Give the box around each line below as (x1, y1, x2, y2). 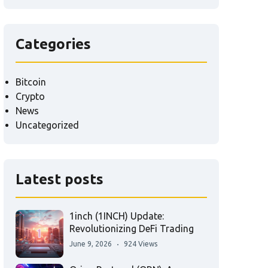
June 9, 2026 (69, 240, 112, 248)
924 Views (124, 240, 157, 248)
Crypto (16, 91, 45, 102)
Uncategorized (16, 120, 79, 130)
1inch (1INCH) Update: (69, 211, 164, 221)
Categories (16, 36, 91, 52)
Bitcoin (16, 77, 46, 87)
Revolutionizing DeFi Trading (69, 223, 194, 234)
